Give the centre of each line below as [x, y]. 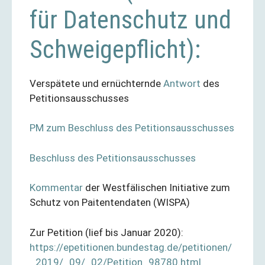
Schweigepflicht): [115, 49]
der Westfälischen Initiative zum [156, 188]
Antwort [182, 83]
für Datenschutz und [130, 20]
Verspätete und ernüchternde [96, 83]
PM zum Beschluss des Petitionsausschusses [132, 128]
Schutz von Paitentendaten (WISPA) [110, 202]
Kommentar [56, 188]
